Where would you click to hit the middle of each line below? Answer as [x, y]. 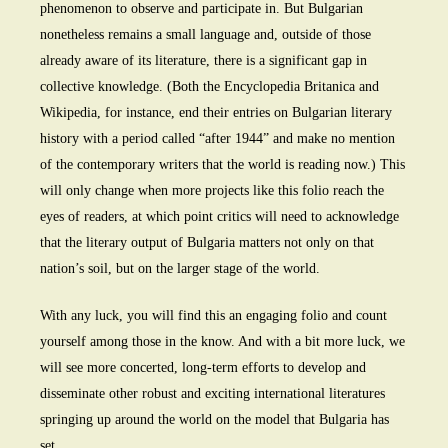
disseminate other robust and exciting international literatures [212, 394]
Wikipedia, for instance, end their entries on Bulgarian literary [216, 113]
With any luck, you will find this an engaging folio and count [213, 316]
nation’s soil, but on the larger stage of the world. [180, 269]
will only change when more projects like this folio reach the [212, 191]
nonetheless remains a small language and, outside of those [205, 35]
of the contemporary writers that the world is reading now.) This [222, 165]
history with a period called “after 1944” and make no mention [217, 139]
